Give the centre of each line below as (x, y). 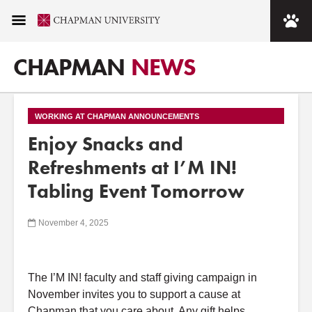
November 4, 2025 (73, 223)
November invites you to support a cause (130, 294)
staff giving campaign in (197, 278)
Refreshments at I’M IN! (132, 167)
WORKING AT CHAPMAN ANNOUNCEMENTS (117, 116)
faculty (100, 278)
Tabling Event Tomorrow (136, 191)
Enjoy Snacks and (106, 144)
